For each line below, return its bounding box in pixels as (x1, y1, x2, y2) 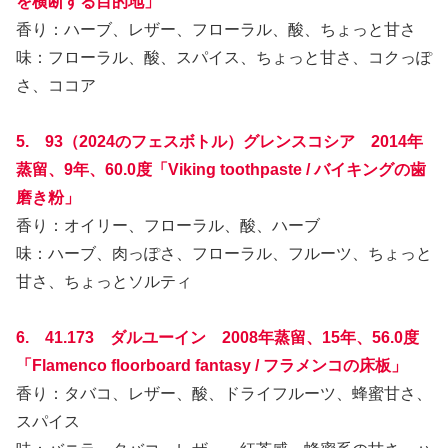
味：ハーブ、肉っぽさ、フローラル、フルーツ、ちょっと (16, 244, 432, 262)
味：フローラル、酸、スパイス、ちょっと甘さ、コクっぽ (16, 48, 432, 66)
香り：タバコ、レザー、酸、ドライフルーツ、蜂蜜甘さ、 (16, 384, 432, 402)
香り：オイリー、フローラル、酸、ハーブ (16, 216, 320, 234)
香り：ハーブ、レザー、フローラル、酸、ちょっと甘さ (16, 20, 416, 38)
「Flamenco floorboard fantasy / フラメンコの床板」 (16, 356, 407, 374)
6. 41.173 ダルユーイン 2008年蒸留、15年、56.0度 (16, 328, 419, 346)
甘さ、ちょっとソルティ (16, 272, 192, 290)
